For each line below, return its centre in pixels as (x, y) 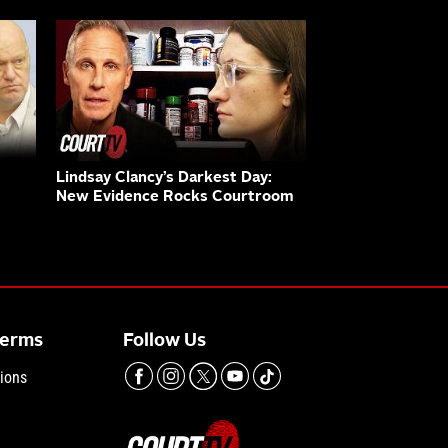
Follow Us (165, 340)
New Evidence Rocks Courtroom (175, 197)
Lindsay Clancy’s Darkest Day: (164, 178)
